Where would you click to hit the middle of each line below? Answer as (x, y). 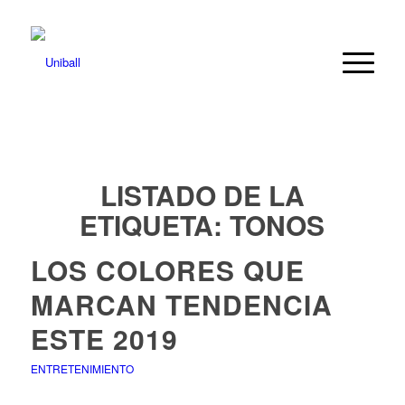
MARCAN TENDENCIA (181, 304)
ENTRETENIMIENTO (82, 368)
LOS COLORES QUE (167, 270)
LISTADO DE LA (202, 195)
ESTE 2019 (112, 339)
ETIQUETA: (155, 225)
